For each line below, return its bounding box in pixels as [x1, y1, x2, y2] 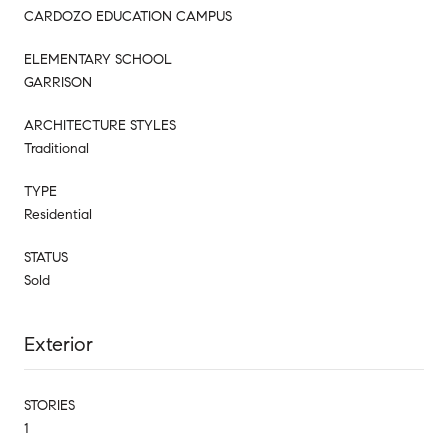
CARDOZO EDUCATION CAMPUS [24, 7, 232, 25]
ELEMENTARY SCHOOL [24, 50, 172, 68]
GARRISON [24, 73, 92, 91]
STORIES [24, 396, 75, 414]
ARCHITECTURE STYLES [24, 116, 176, 134]
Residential [24, 205, 92, 223]
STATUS [24, 248, 68, 266]
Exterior [24, 331, 93, 357]
